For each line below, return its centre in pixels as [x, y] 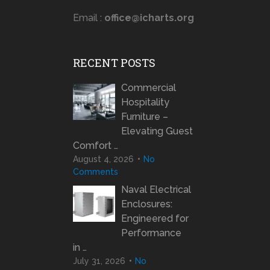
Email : [88, 18]
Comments [95, 172]
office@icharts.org [149, 18]
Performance [151, 233]
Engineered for [155, 219]
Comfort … [95, 146]
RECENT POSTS [114, 63]
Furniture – [144, 117]
